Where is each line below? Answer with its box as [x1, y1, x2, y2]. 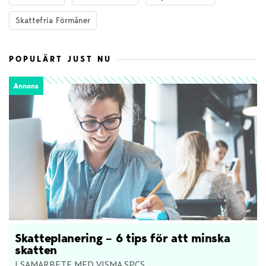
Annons [14, 81, 39, 90]
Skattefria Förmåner [15, 15, 90, 25]
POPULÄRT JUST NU [9, 53, 112, 64]
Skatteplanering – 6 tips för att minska [15, 230, 230, 245]
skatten [15, 242, 57, 257]
